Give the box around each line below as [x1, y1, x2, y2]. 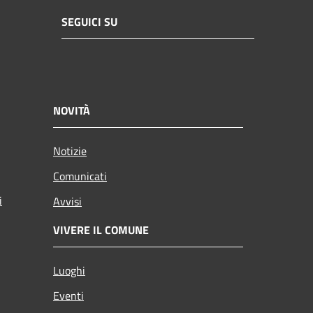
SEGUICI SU [61, 13, 117, 31]
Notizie [53, 142, 87, 159]
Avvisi [53, 192, 82, 210]
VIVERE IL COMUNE [53, 221, 149, 238]
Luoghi [53, 261, 85, 279]
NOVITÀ [53, 101, 90, 119]
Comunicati [53, 167, 107, 184]
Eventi [53, 286, 84, 304]
